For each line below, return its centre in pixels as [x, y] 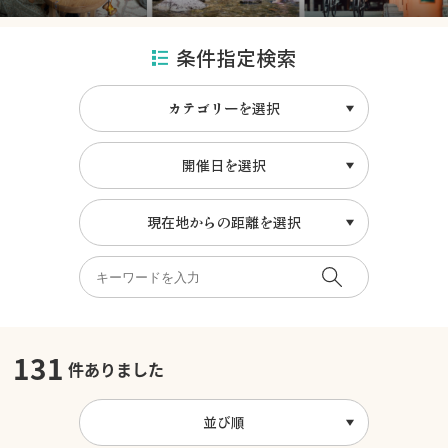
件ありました [114, 368]
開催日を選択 [223, 165]
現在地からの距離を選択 [223, 222]
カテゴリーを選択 [223, 108]
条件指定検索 [235, 57]
